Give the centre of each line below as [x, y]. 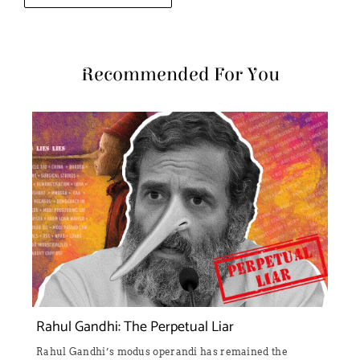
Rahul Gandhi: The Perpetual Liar [135, 327]
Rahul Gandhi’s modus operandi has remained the [162, 352]
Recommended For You [180, 75]
